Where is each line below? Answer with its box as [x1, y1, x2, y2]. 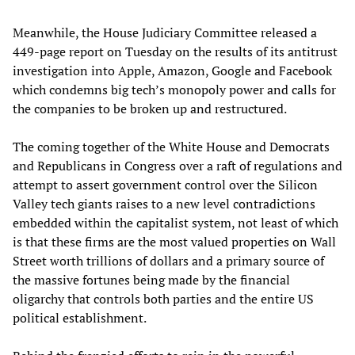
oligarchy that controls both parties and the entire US [13, 289, 314, 307]
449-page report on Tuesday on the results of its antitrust [13, 42, 338, 60]
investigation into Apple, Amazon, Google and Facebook [13, 61, 332, 79]
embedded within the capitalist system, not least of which [13, 213, 338, 231]
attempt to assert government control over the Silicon [13, 175, 318, 193]
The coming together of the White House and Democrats [13, 137, 330, 155]
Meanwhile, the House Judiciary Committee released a [13, 23, 317, 41]
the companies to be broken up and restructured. [13, 99, 287, 117]
